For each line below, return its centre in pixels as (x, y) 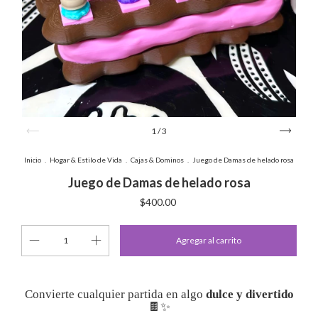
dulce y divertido (250, 294)
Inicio (33, 160)
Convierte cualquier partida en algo (115, 294)
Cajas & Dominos (157, 160)
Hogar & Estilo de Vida (86, 160)
